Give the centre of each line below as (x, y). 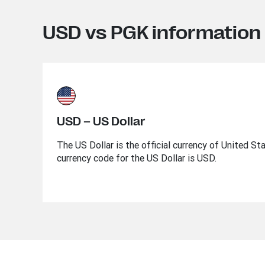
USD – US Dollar (101, 122)
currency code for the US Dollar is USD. (137, 158)
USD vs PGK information (152, 33)
